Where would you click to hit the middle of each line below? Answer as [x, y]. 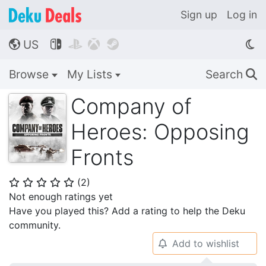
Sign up [199, 15]
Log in [242, 15]
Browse [30, 74]
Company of [131, 106]
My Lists [91, 74]
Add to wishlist [205, 243]
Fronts [102, 157]
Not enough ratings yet [61, 197]
